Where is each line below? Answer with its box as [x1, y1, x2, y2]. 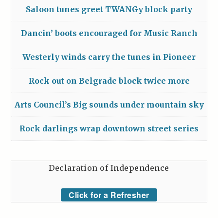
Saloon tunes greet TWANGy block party [26, 4, 192, 15]
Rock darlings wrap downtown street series [19, 124, 199, 134]
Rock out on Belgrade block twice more [28, 76, 190, 86]
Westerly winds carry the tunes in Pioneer [22, 52, 196, 62]
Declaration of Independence [49, 163, 169, 173]
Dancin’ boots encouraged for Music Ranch [20, 28, 198, 38]
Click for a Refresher [69, 189, 149, 201]
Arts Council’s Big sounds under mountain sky [14, 100, 204, 110]
